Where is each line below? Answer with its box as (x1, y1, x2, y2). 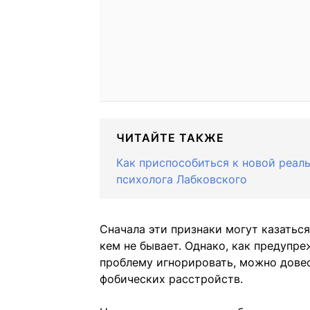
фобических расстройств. (100, 272, 243, 286)
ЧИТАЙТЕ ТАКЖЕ (116, 131, 224, 145)
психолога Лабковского (116, 172, 247, 187)
